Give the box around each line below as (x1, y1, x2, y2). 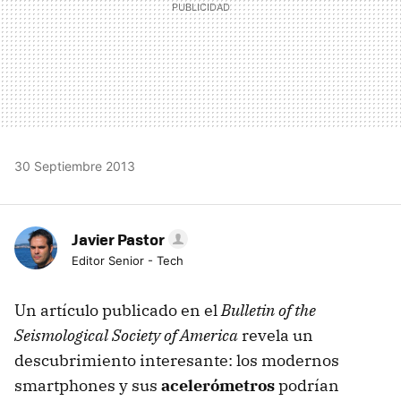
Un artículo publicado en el (14, 299, 221, 320)
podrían (275, 374, 339, 396)
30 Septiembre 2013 (14, 158, 135, 174)
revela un (238, 324, 313, 346)
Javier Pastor (72, 227, 165, 250)
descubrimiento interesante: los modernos (14, 349, 339, 371)
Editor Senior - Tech (72, 252, 183, 268)
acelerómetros (161, 374, 275, 396)
